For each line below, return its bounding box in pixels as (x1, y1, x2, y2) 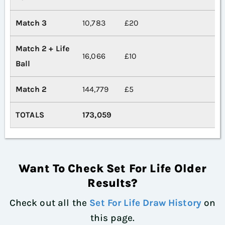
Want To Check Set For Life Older (19, 162, 206, 176)
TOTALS (16, 110, 44, 120)
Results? (87, 176, 138, 190)
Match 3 (16, 18, 47, 28)
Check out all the (9, 197, 90, 209)
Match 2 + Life (16, 44, 70, 54)
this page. (90, 212, 135, 224)
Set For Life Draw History (89, 197, 201, 209)
